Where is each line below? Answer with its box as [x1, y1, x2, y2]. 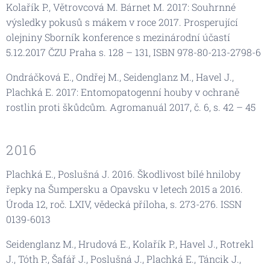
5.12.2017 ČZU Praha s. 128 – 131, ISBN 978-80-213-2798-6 [6, 45, 261, 58]
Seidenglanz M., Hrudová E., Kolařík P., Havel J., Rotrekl [6, 237, 254, 250]
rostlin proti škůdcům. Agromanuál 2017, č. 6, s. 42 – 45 [6, 100, 256, 113]
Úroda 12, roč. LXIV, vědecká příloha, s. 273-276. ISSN [6, 197, 242, 210]
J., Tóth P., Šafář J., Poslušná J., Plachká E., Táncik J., [6, 252, 241, 265]
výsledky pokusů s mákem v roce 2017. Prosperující [6, 15, 238, 28]
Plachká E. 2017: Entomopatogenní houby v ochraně [6, 85, 239, 98]
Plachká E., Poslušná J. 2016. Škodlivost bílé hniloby [6, 167, 240, 180]
